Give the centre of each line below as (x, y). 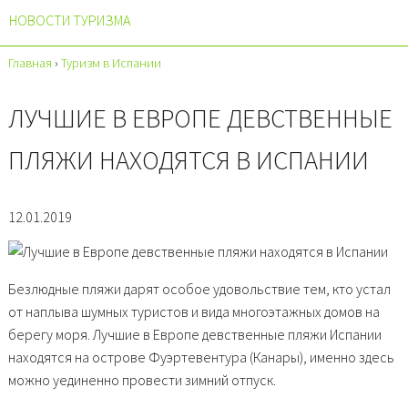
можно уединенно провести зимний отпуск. (142, 379)
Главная (30, 62)
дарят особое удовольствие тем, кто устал (255, 288)
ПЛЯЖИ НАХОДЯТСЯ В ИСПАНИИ (188, 160)
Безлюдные (45, 288)
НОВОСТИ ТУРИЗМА (70, 20)
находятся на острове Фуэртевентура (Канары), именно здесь (201, 357)
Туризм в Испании (111, 62)
